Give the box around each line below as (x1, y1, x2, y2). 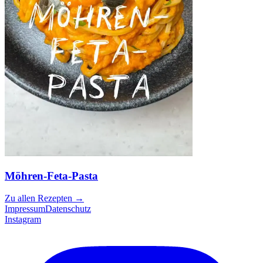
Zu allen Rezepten (5, 193, 72, 204)
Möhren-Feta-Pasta (5, 169, 98, 182)
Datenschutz (45, 204, 91, 214)
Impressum (5, 204, 45, 214)
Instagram (5, 214, 41, 225)
